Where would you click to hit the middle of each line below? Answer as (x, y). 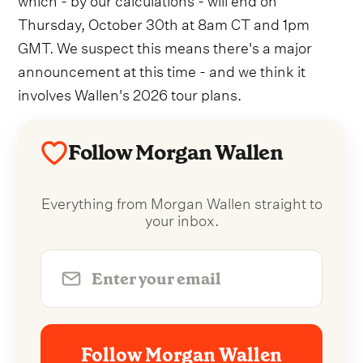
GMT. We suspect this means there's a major (165, 45)
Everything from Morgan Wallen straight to (181, 201)
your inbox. (181, 218)
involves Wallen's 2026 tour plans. (130, 92)
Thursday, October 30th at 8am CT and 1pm (164, 22)
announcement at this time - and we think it (162, 69)
